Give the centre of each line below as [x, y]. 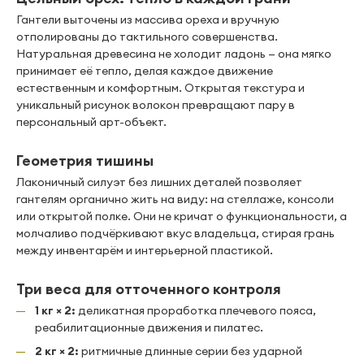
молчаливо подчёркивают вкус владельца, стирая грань [175, 233]
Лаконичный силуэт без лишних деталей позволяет [159, 182]
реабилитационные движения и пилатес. [149, 327]
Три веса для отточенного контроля [149, 289]
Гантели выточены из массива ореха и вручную [148, 19]
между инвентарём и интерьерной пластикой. [145, 250]
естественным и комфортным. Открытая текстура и [160, 88]
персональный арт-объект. [91, 122]
